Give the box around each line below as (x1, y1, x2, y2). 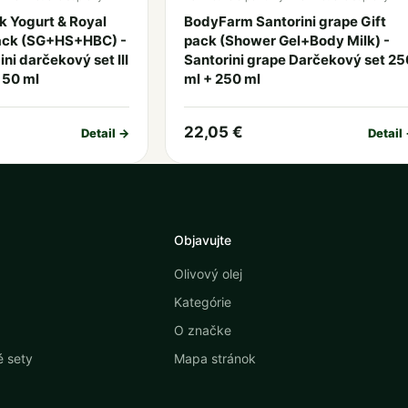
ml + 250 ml (184, 70, 260, 87)
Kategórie (173, 294, 231, 310)
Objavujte (173, 232, 231, 248)
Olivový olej (173, 266, 242, 281)
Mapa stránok (173, 351, 256, 366)
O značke (173, 322, 231, 338)
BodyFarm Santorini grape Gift (184, 13, 386, 30)
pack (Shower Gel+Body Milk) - (184, 32, 390, 49)
